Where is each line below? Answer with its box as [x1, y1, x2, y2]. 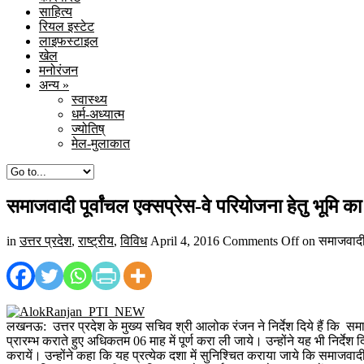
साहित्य [39, 4, 72, 19]
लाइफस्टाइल [39, 33, 98, 48]
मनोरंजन [39, 63, 78, 77]
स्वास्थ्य [71, 92, 107, 106]
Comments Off [223, 233, 299, 248]
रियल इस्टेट [39, 19, 94, 33]
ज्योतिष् [71, 121, 105, 136]
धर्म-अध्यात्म [71, 106, 124, 121]
